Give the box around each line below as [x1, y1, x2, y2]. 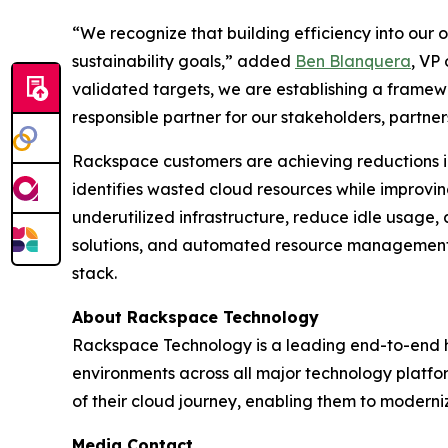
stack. [72, 263, 117, 284]
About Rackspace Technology [72, 307, 319, 328]
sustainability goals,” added [72, 51, 295, 72]
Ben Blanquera [295, 51, 411, 72]
